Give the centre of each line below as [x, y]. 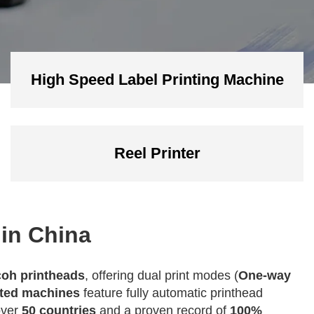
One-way [265, 275]
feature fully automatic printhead [171, 293]
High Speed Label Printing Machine [157, 80]
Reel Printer [157, 153]
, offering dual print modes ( [162, 275]
